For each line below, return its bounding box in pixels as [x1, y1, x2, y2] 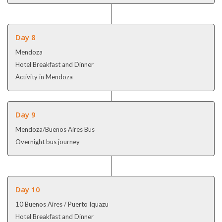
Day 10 [15, 184, 40, 194]
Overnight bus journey [15, 137, 80, 146]
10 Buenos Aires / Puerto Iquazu [15, 200, 109, 208]
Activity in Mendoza [15, 72, 73, 81]
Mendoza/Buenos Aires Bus [15, 125, 95, 133]
